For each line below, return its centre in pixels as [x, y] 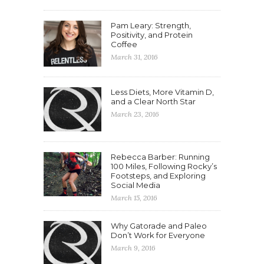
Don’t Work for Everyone [158, 235]
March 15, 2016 [134, 198]
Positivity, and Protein [152, 35]
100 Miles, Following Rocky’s [164, 166]
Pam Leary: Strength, [151, 26]
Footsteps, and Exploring [158, 176]
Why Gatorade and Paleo [159, 226]
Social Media [136, 185]
